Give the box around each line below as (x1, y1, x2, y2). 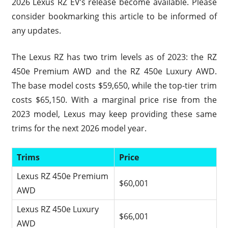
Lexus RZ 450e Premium (17, 170, 109, 182)
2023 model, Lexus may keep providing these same (11, 108, 217, 120)
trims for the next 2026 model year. (11, 122, 147, 134)
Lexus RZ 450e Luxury (17, 203, 99, 215)
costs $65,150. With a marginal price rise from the (11, 94, 217, 105)
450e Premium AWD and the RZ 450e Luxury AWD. (11, 65, 217, 77)
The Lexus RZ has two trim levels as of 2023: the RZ (11, 51, 217, 63)
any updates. (11, 24, 61, 36)
